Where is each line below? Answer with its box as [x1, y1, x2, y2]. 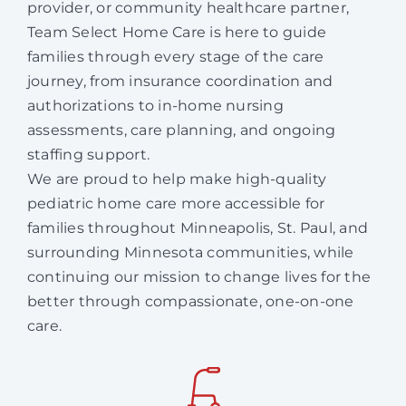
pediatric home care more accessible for [26, 194, 325, 212]
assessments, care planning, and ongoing [26, 121, 336, 139]
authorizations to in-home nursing [26, 96, 284, 114]
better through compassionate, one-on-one [26, 292, 354, 310]
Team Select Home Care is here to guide [26, 23, 327, 41]
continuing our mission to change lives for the [26, 267, 372, 285]
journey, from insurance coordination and [26, 72, 333, 90]
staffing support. [26, 145, 150, 163]
